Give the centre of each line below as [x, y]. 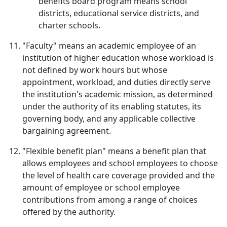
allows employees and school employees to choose [120, 163]
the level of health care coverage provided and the [119, 175]
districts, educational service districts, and [119, 13]
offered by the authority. [69, 212]
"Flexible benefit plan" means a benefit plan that [114, 151]
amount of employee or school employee [101, 187]
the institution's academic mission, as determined [118, 94]
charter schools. [69, 25]
